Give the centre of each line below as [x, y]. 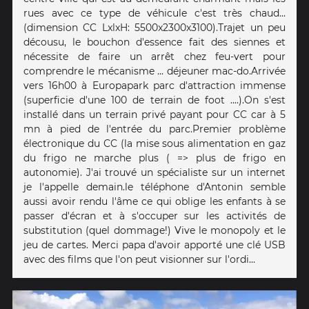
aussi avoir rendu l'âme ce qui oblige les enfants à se [154, 201]
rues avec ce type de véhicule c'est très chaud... [154, 13]
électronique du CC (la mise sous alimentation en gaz [154, 143]
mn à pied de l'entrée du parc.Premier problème [154, 129]
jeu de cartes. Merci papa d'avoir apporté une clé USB [154, 245]
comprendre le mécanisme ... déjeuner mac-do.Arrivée [154, 71]
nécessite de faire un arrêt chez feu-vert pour [154, 56]
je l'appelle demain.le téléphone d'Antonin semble [154, 187]
